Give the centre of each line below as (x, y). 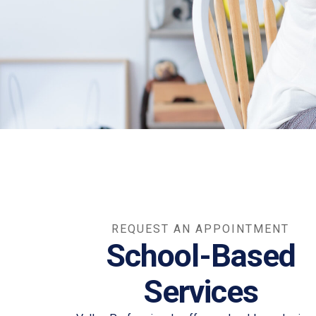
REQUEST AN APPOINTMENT (201, 229)
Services (200, 292)
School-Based (200, 256)
